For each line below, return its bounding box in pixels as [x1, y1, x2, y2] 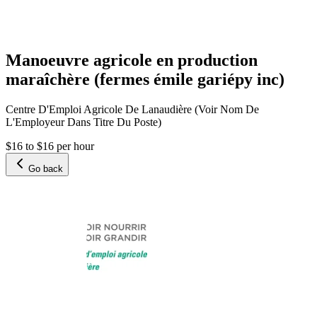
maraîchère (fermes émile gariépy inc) [6, 69, 284, 88]
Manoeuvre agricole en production [6, 50, 258, 69]
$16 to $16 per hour [6, 139, 94, 152]
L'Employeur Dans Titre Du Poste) [6, 115, 161, 128]
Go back [28, 163, 63, 174]
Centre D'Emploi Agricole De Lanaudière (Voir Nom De [6, 103, 259, 115]
